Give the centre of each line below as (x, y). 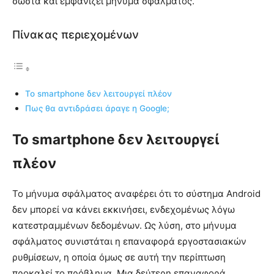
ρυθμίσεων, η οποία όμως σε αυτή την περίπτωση (119, 257)
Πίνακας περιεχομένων (76, 35)
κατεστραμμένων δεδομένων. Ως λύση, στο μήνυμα (124, 226)
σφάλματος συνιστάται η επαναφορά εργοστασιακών (129, 242)
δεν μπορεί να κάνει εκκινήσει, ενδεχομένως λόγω (124, 210)
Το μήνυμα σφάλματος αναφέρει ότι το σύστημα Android (136, 194)
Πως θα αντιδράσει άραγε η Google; (97, 109)
